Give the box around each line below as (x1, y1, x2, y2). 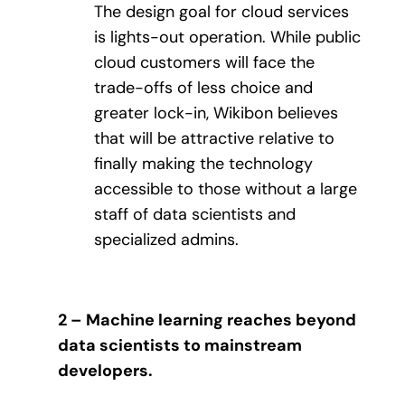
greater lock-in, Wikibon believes (94, 102, 338, 125)
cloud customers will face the (94, 52, 315, 74)
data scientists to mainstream (58, 334, 302, 356)
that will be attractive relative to (94, 127, 334, 150)
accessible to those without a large (94, 178, 357, 201)
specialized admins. (94, 229, 239, 251)
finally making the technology (94, 153, 313, 175)
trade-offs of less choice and (94, 77, 313, 99)
